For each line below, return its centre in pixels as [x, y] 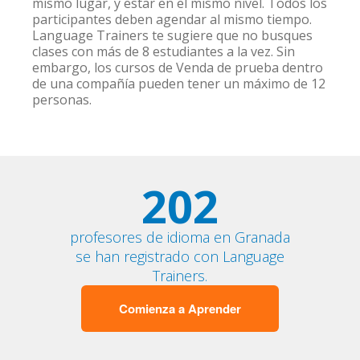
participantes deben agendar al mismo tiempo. [172, 19]
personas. [62, 100]
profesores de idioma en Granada [180, 237]
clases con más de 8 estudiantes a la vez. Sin [164, 51]
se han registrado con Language [180, 256]
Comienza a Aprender [180, 309]
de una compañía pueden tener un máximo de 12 [179, 84]
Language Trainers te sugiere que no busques [173, 35]
